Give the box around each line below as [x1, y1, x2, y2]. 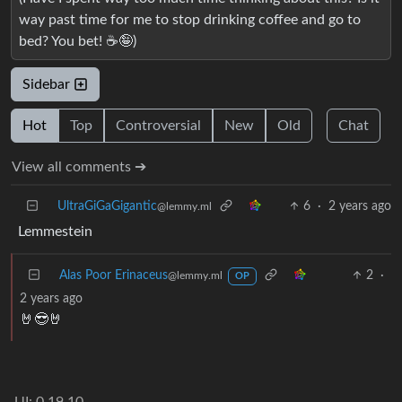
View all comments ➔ [12, 159, 146, 174]
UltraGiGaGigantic [57, 199, 157, 213]
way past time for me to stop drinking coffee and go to [19, 12, 361, 27]
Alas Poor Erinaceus [59, 268, 168, 282]
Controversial [116, 118, 201, 133]
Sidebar [22, 76, 74, 92]
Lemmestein [18, 223, 92, 239]
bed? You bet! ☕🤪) [19, 33, 136, 48]
